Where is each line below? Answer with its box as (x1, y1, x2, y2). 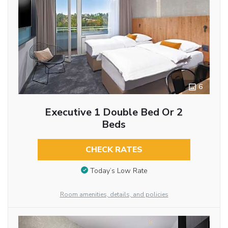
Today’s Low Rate (90, 165, 148, 176)
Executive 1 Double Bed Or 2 (45, 105, 183, 120)
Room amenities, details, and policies (60, 190, 168, 198)
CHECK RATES (85, 144, 142, 156)
